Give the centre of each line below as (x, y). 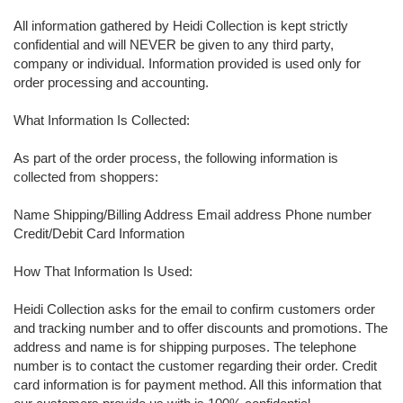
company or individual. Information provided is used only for (187, 63)
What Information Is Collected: (102, 120)
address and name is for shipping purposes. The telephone (185, 347)
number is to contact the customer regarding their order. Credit (195, 366)
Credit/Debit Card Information (99, 233)
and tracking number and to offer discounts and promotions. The (201, 328)
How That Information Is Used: (103, 271)
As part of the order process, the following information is (176, 158)
